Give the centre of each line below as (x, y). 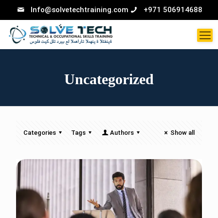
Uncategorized (109, 79)
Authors (122, 133)
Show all (182, 133)
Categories (40, 133)
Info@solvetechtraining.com (80, 10)
